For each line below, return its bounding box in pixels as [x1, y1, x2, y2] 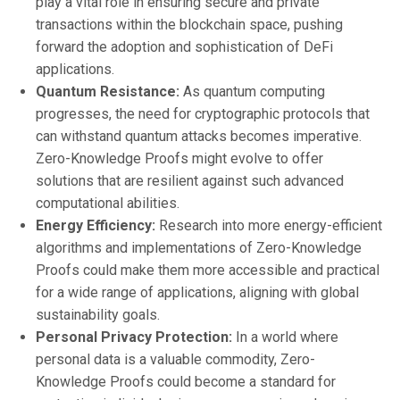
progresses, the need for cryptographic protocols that [36, 104, 370, 122]
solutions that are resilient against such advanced [36, 171, 344, 189]
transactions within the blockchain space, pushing [36, 15, 343, 33]
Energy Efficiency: [36, 216, 155, 234]
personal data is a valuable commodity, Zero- [36, 350, 315, 368]
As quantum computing [179, 82, 325, 100]
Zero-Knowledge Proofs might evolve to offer [36, 149, 323, 167]
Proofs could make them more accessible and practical [36, 261, 379, 279]
